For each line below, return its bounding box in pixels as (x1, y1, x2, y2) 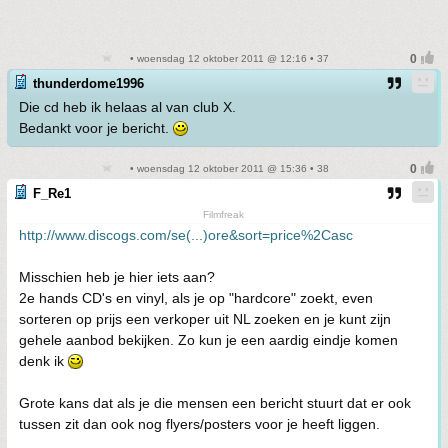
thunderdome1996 (33, 76, 144, 91)
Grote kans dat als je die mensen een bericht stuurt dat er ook (19, 395, 411, 411)
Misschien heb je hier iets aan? (19, 269, 215, 285)
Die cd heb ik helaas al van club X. (19, 99, 236, 115)
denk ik (19, 353, 68, 369)
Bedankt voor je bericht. (19, 120, 173, 136)
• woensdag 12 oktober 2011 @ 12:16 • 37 (127, 53, 329, 64)
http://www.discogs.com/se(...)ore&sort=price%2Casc (19, 227, 353, 243)
